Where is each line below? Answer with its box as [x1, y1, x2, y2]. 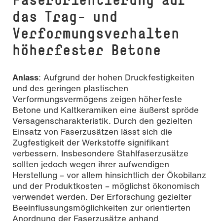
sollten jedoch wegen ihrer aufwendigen [12, 158, 169, 171]
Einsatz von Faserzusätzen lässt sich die [12, 125, 172, 138]
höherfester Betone [12, 40, 161, 60]
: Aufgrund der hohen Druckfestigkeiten [38, 71, 194, 84]
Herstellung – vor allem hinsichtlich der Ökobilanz [12, 169, 206, 182]
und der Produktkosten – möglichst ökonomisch [12, 180, 200, 192]
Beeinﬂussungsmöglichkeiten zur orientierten [12, 201, 190, 214]
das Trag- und [12, 7, 118, 26]
